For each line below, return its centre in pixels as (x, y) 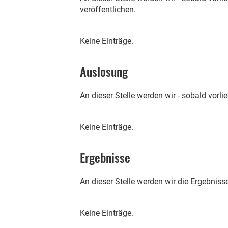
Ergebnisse (105, 157)
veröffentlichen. (108, 9)
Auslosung (104, 71)
